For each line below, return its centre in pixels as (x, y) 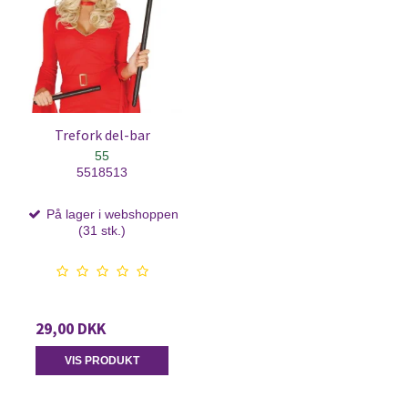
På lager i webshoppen (110, 214)
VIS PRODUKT (102, 360)
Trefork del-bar (102, 135)
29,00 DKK (71, 328)
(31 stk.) (102, 230)
